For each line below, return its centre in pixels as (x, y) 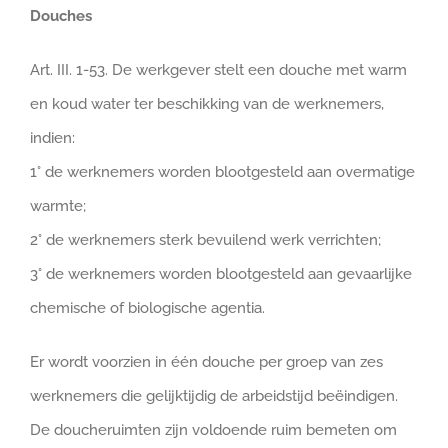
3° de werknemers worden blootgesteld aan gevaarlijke (221, 274)
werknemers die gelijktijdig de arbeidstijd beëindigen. (214, 396)
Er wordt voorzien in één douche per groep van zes (206, 362)
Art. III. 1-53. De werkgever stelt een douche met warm (218, 70)
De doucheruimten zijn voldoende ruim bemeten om (213, 430)
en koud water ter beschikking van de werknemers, (207, 104)
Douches (61, 16)
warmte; (58, 206)
